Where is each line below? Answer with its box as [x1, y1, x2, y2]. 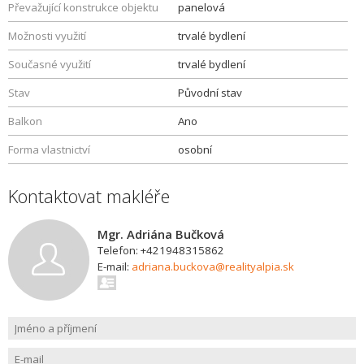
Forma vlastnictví [8, 142, 90, 157]
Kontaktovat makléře [8, 184, 170, 208]
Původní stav [178, 85, 242, 100]
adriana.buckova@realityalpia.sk [132, 259, 294, 274]
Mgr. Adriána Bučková [97, 226, 224, 242]
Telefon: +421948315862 [97, 243, 224, 258]
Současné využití [8, 57, 91, 71]
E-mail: [97, 259, 132, 274]
